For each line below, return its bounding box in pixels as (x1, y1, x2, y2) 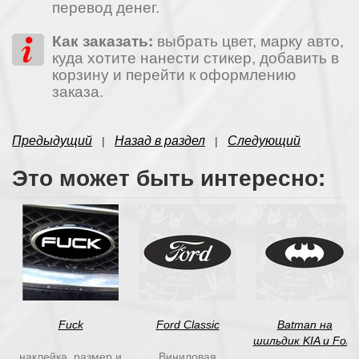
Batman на (276, 317, 333, 331)
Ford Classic (155, 317, 220, 331)
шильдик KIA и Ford (252, 333, 357, 347)
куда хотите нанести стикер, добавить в (52, 49, 339, 67)
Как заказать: (52, 32, 157, 50)
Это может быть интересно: (12, 159, 325, 193)
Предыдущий (12, 133, 92, 147)
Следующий (228, 133, 301, 147)
